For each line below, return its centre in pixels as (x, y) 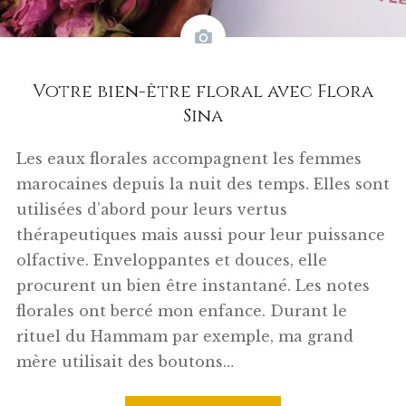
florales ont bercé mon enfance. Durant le (181, 311)
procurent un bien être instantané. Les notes (193, 286)
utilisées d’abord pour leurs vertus (151, 210)
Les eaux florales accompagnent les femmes (188, 159)
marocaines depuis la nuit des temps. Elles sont (203, 184)
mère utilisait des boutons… (125, 362)
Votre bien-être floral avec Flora (203, 92)
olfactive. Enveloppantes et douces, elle (171, 261)
